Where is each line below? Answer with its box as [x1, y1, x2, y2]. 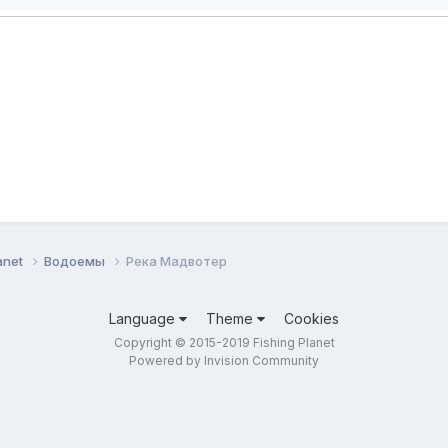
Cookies [284, 309, 339, 327]
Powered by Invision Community [129, 352, 319, 368]
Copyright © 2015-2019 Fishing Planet [113, 334, 335, 350]
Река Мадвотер [126, 252, 227, 269]
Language [109, 309, 179, 327]
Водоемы [44, 252, 108, 269]
